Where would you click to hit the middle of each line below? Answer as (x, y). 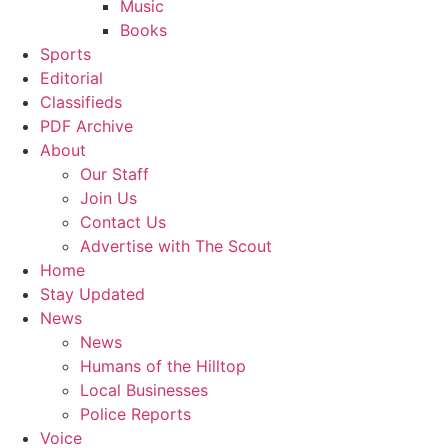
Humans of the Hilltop (163, 366)
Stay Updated (92, 294)
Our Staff (114, 174)
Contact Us (123, 222)
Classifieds (81, 102)
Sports (65, 54)
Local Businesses (144, 390)
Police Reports (135, 414)
